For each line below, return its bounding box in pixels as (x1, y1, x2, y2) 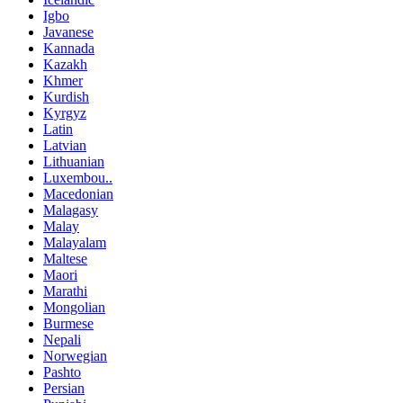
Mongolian (43, 299, 105, 315)
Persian (43, 380, 85, 396)
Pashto (43, 363, 81, 380)
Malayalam (43, 234, 106, 250)
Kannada (43, 40, 94, 56)
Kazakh (43, 56, 87, 72)
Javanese (43, 23, 94, 40)
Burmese (43, 315, 94, 331)
